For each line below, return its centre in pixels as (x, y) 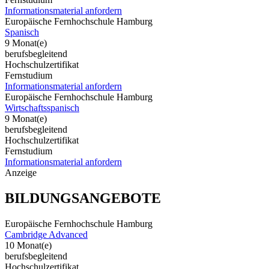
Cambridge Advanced (46, 234)
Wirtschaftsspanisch (42, 107)
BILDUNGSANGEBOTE (83, 198)
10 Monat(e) (28, 245)
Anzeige (21, 172)
